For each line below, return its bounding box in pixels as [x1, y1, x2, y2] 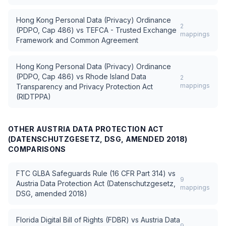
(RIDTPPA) [16, 92, 51, 101]
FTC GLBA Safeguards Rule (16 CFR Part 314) [16, 169, 166, 178]
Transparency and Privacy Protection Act [16, 82, 153, 91]
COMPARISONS [8, 145, 66, 153]
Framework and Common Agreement [16, 36, 138, 44]
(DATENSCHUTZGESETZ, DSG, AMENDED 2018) [8, 135, 188, 143]
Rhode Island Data [86, 72, 146, 81]
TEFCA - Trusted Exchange [86, 26, 177, 34]
